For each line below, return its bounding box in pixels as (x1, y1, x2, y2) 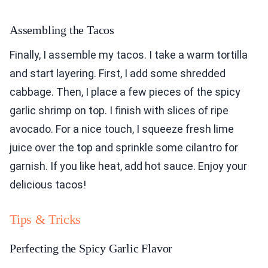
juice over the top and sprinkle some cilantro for (10, 141, 238, 154)
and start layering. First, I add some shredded (10, 66, 226, 80)
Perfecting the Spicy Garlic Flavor (10, 241, 173, 255)
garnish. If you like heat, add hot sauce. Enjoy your (10, 159, 247, 172)
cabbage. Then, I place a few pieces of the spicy (10, 85, 240, 98)
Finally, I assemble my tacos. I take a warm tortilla (10, 48, 248, 61)
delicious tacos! (10, 178, 86, 191)
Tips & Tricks (10, 211, 81, 227)
